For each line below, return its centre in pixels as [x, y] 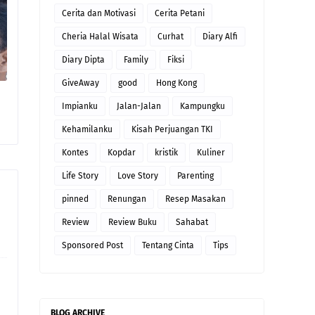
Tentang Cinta [168, 245]
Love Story [138, 176]
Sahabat [192, 222]
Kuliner [211, 153]
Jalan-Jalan [139, 106]
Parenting [195, 176]
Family [136, 60]
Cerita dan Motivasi [99, 13]
